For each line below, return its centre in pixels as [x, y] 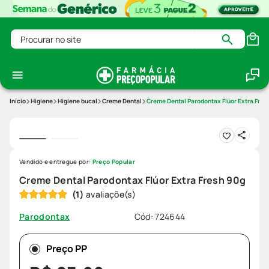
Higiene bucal [77, 101]
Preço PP [67, 249]
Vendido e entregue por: [56, 162]
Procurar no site [45, 35]
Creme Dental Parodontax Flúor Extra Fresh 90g [133, 180]
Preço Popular [113, 162]
